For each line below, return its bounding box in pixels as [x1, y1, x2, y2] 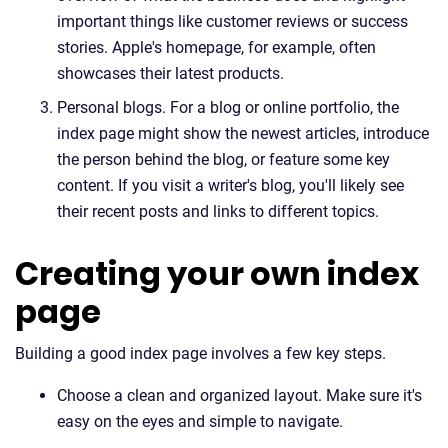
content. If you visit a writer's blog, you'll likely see [57, 176, 404, 195]
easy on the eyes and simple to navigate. [57, 412, 343, 431]
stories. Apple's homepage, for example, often [57, 38, 376, 57]
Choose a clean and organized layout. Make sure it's [57, 386, 422, 405]
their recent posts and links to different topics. [57, 202, 379, 221]
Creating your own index [15, 251, 419, 296]
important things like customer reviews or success [57, 12, 408, 31]
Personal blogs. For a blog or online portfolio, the [57, 98, 399, 117]
